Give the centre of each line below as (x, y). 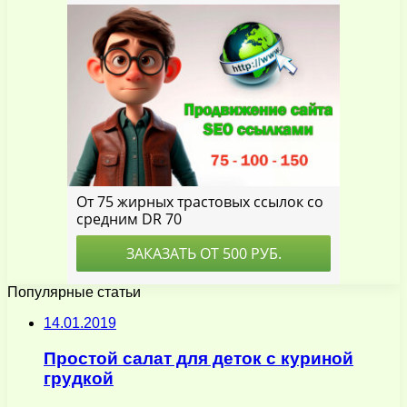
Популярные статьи (74, 293)
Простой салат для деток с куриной (199, 359)
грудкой (79, 379)
